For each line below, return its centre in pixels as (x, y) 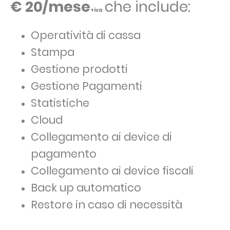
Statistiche (60, 103)
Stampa (53, 52)
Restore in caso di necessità (107, 205)
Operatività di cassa (86, 35)
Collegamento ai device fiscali (112, 171)
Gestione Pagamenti (87, 86)
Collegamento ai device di (101, 137)
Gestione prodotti (79, 69)
